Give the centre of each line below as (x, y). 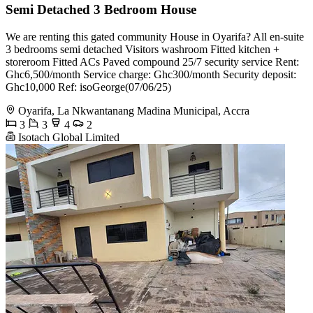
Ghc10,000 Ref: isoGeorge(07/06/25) (88, 87)
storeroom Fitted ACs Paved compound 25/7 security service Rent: (152, 61)
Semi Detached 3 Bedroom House (101, 9)
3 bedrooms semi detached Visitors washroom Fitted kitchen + (143, 49)
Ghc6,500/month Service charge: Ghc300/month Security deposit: (151, 74)
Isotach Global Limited (67, 137)
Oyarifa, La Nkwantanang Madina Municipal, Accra (134, 110)
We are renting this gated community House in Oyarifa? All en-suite (155, 36)
